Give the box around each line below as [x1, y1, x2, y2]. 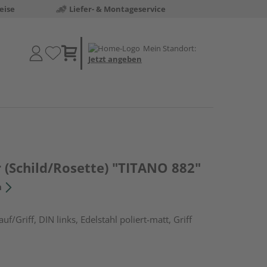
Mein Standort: [143, 42, 196, 54]
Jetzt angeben [88, 53, 142, 64]
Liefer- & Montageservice [69, 4, 166, 14]
